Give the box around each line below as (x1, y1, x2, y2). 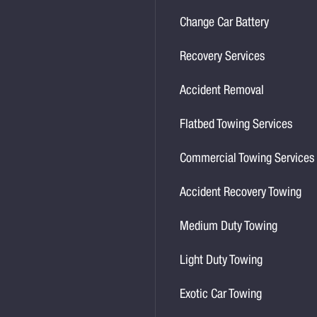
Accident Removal (180, 85, 265, 98)
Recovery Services (180, 51, 265, 64)
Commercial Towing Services (180, 153, 315, 166)
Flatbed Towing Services (180, 119, 293, 132)
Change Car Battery (180, 17, 270, 30)
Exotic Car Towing (180, 289, 263, 301)
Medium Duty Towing (180, 221, 278, 234)
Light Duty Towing (180, 255, 263, 267)
